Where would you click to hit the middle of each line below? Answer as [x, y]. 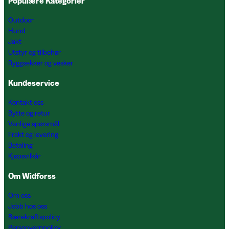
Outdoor [21, 20]
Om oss [19, 195]
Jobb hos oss [28, 206]
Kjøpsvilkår [25, 156]
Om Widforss [32, 176]
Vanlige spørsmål [34, 124]
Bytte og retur [29, 113]
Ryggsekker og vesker [41, 63]
